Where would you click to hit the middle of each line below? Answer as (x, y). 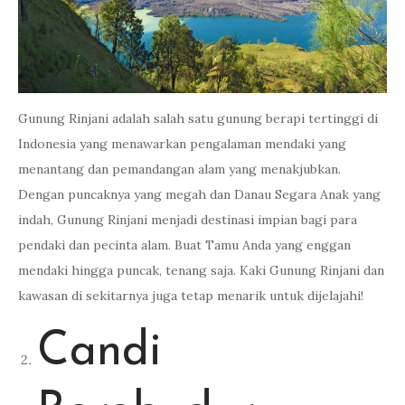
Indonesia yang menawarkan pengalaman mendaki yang (182, 144)
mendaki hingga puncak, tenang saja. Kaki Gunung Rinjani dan (201, 270)
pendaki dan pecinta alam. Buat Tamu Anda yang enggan (184, 245)
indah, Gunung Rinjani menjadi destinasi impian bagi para (188, 220)
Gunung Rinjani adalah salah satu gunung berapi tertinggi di (198, 118)
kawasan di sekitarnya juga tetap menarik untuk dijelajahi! (191, 296)
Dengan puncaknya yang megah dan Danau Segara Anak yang (199, 194)
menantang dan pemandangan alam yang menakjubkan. (179, 169)
